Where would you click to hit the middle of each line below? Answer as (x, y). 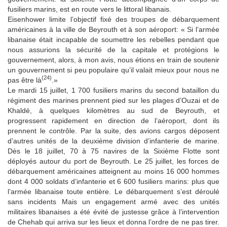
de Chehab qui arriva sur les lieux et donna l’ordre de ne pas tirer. (113, 222)
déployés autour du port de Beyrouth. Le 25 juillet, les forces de (113, 161)
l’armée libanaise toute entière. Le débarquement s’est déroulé (113, 191)
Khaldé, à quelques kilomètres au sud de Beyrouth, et (113, 110)
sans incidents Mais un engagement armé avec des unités (113, 201)
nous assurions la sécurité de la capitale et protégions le (113, 49)
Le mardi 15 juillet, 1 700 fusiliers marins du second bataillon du (113, 90)
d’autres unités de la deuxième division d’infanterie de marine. (113, 141)
